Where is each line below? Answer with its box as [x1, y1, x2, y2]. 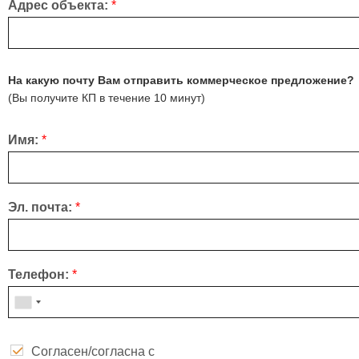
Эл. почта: [8, 200, 75, 215]
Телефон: [8, 268, 72, 282]
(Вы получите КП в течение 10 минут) [8, 91, 205, 105]
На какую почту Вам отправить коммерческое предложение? [8, 74, 354, 87]
